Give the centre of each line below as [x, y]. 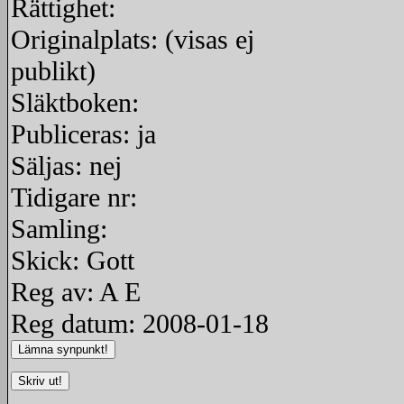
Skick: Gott [73, 261]
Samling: [59, 229]
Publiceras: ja [83, 134]
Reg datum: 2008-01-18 [140, 324]
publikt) [53, 71]
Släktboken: [75, 103]
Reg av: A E [76, 292]
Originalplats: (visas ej [133, 40]
